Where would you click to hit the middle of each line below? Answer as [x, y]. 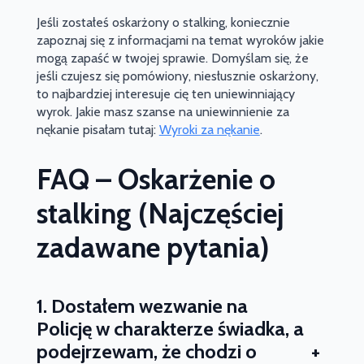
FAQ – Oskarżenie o [156, 180]
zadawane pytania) [153, 248]
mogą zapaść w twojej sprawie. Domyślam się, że [172, 58]
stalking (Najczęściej [160, 214]
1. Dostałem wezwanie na [142, 305]
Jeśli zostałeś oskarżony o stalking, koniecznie [163, 23]
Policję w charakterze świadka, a [170, 328]
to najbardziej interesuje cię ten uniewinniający [165, 94]
